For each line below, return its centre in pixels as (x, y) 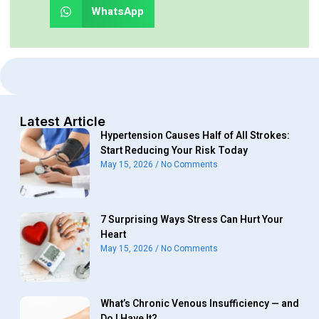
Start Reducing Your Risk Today (174, 150)
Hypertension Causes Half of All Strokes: (195, 135)
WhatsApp (118, 11)
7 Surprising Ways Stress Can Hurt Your (192, 219)
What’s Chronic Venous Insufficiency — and (200, 303)
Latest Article (63, 121)
